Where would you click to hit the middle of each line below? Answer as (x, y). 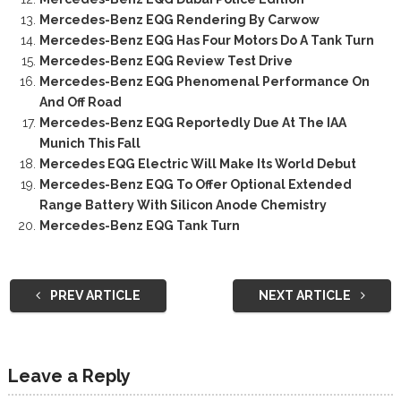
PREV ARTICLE (94, 296)
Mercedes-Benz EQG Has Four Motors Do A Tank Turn (206, 41)
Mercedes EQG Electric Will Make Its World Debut (197, 164)
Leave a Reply (69, 376)
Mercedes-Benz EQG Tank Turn (139, 226)
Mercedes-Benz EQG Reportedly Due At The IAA (192, 123)
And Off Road (80, 102)
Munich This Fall (90, 144)
